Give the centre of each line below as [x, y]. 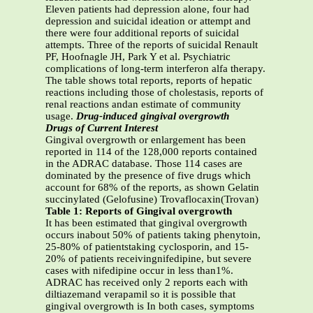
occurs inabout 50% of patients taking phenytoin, [153, 235]
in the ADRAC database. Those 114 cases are [144, 164]
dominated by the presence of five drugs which [148, 176]
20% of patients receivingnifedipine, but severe [148, 259]
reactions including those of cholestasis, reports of [154, 93]
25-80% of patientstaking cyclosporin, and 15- [147, 247]
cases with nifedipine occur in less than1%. [139, 271]
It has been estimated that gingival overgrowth [146, 223]
